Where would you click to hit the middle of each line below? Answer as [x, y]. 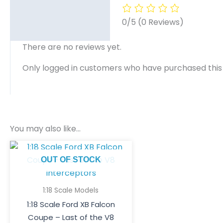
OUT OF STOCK [71, 160]
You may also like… [45, 129]
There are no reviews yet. [72, 47]
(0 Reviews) [161, 22]
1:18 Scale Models [71, 191]
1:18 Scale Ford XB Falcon [71, 204]
